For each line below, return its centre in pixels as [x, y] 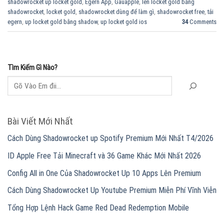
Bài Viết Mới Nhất [40, 121]
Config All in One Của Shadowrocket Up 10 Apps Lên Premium [104, 173]
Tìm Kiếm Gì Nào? [32, 67]
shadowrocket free [181, 11]
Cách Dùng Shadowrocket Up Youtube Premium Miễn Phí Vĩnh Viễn [112, 190]
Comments [202, 21]
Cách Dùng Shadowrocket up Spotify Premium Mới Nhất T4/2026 [110, 138]
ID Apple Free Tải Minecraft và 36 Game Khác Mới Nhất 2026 [104, 155]
